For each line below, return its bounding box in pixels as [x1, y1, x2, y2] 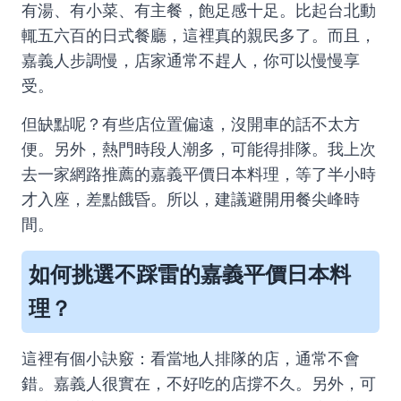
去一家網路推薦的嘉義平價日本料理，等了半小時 [21, 166, 376, 183]
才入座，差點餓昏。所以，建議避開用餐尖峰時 [21, 191, 360, 209]
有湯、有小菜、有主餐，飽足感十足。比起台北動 [21, 2, 376, 20]
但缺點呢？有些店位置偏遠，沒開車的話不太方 [21, 115, 360, 133]
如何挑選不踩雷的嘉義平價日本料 [29, 262, 351, 286]
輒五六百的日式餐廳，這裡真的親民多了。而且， [21, 27, 376, 45]
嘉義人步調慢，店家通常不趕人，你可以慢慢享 [21, 52, 360, 70]
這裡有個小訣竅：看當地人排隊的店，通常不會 [21, 350, 360, 368]
